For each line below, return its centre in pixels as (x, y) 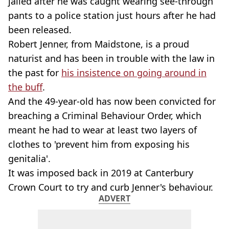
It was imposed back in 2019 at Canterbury (101, 173)
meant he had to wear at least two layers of (102, 130)
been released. (40, 30)
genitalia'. (29, 158)
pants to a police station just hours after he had (112, 15)
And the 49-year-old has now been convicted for (112, 101)
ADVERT (114, 198)
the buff (25, 87)
